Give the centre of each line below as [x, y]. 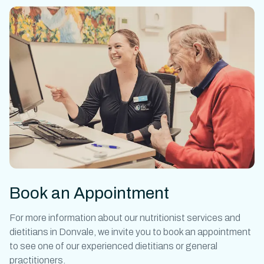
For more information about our [75, 217]
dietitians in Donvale [52, 232]
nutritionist [162, 217]
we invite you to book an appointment [174, 232]
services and [213, 217]
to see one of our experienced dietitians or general [113, 246]
